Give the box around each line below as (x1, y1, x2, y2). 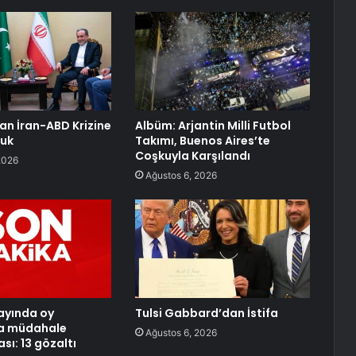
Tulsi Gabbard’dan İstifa (134, 305, 278, 322)
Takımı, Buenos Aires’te (134, 133, 270, 149)
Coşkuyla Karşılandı (134, 148, 250, 164)
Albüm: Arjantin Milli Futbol (134, 118, 291, 134)
